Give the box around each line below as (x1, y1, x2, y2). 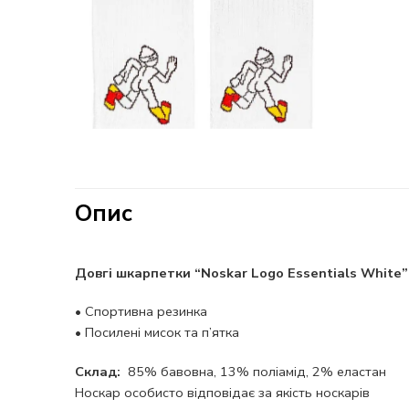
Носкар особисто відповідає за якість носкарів (75, 383, 370, 403)
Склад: (75, 362, 121, 382)
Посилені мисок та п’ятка (85, 323, 239, 342)
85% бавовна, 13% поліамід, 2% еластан (121, 362, 386, 382)
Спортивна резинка (81, 302, 207, 321)
